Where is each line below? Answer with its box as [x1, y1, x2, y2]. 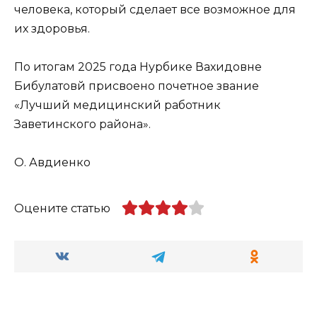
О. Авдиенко [14, 156, 91, 170]
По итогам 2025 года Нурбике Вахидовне [14, 59, 262, 74]
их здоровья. [14, 21, 90, 35]
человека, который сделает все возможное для [14, 2, 296, 16]
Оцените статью [14, 202, 110, 216]
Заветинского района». [14, 117, 151, 131]
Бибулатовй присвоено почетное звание [14, 79, 259, 93]
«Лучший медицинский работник [14, 98, 221, 112]
